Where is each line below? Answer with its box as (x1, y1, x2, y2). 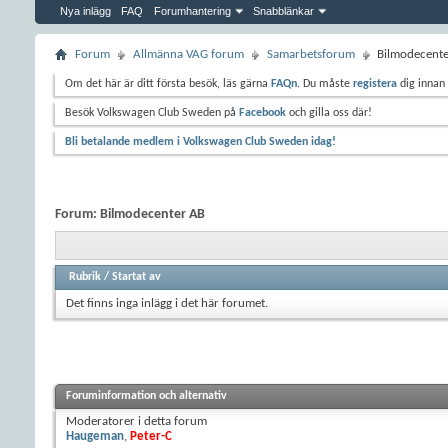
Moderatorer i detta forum (66, 414, 207, 428)
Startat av (112, 270, 161, 283)
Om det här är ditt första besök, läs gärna (65, 78, 271, 90)
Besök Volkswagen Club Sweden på (65, 107, 239, 119)
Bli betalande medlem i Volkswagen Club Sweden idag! (65, 136, 336, 148)
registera (353, 78, 397, 90)
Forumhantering (154, 5, 231, 17)
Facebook (239, 107, 286, 119)
